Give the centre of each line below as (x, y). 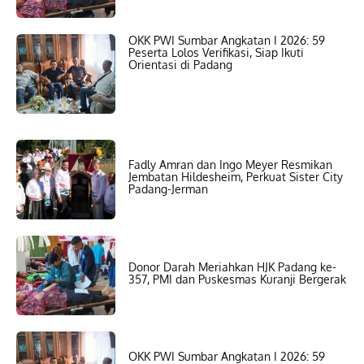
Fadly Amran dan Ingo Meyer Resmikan (231, 165)
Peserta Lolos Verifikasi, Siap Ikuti (217, 53)
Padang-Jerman (169, 189)
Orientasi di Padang (181, 65)
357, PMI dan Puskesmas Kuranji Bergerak (238, 279)
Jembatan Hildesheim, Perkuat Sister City (236, 177)
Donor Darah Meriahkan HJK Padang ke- (233, 266)
